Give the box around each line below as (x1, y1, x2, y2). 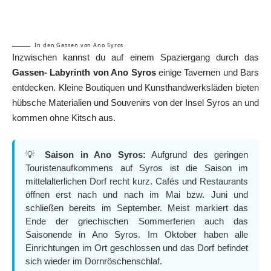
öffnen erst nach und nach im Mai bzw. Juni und (25, 189, 248, 200)
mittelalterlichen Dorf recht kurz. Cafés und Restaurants (25, 176, 248, 187)
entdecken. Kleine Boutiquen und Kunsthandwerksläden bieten (12, 82, 259, 93)
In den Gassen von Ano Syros (34, 41, 124, 50)
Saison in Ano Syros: (45, 149, 146, 160)
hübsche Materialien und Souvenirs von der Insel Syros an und (12, 97, 259, 108)
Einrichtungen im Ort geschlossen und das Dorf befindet (25, 243, 248, 253)
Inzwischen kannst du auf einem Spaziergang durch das (12, 52, 259, 63)
